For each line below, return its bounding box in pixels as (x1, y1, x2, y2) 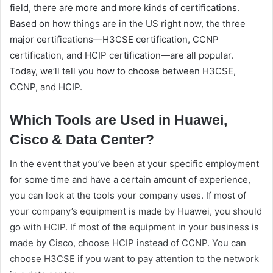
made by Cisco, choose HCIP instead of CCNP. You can (10, 237, 246, 249)
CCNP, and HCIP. (10, 80, 82, 93)
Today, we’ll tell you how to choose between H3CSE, (10, 65, 236, 77)
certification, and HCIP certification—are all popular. (10, 49, 233, 61)
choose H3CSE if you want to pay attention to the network (10, 253, 259, 265)
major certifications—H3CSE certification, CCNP (10, 33, 219, 45)
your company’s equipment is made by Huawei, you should (10, 205, 262, 218)
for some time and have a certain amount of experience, (10, 174, 250, 186)
